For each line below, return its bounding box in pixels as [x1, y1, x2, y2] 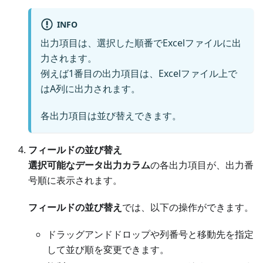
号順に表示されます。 [28, 174, 122, 187]
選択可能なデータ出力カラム [28, 159, 150, 172]
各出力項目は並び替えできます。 [41, 109, 181, 123]
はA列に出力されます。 [41, 82, 140, 96]
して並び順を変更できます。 [47, 243, 169, 257]
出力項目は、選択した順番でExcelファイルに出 [41, 36, 241, 50]
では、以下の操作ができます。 [122, 201, 254, 214]
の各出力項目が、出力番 [150, 159, 254, 172]
